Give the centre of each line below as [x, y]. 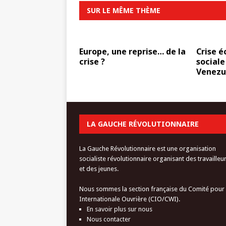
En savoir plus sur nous [120, 209]
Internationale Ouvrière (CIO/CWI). [130, 199]
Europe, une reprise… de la [132, 51]
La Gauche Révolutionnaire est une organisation [148, 149]
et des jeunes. [99, 169]
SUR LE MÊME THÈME [124, 10]
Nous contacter [109, 219]
